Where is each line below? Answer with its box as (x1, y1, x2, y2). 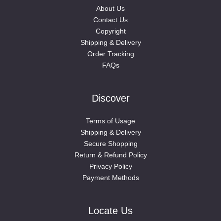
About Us (96, 4, 125, 12)
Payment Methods (82, 173, 139, 182)
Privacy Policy (89, 162, 132, 170)
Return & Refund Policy (74, 150, 147, 159)
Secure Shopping (83, 139, 138, 147)
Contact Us (93, 15, 128, 24)
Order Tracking (87, 49, 134, 58)
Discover (91, 92, 130, 104)
